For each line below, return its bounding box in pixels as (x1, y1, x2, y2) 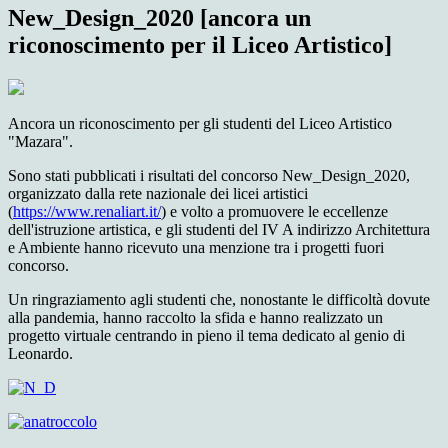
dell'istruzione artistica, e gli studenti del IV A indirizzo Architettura (8, 221, 430, 239)
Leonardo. (8, 345, 73, 363)
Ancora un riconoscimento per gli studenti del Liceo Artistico (8, 115, 392, 133)
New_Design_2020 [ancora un (8, 5, 311, 32)
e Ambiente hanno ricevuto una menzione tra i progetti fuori (8, 239, 384, 257)
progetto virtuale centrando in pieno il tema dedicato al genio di (8, 327, 405, 345)
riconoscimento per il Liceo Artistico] (8, 32, 392, 59)
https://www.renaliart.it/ (13, 203, 161, 221)
